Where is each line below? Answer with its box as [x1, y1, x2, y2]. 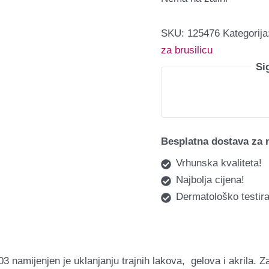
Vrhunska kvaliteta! [176, 157, 262, 169]
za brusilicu [160, 44, 213, 56]
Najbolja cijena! [176, 174, 245, 186]
